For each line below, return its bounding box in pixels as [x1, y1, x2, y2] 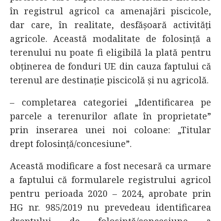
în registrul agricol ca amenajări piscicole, [10, 5, 211, 17]
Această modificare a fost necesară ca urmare [10, 160, 211, 172]
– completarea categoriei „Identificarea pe [10, 96, 211, 108]
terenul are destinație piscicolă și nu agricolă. [10, 74, 209, 86]
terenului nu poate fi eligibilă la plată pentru [10, 46, 211, 58]
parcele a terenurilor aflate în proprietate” [10, 110, 211, 122]
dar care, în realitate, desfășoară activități [10, 19, 211, 31]
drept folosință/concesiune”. [10, 138, 132, 149]
